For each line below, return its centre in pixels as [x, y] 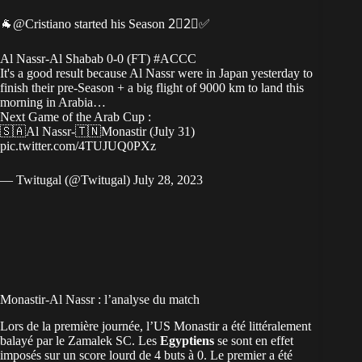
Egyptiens [187, 340]
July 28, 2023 [168, 180]
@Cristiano [42, 24]
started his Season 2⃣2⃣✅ [141, 24]
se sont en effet [254, 340]
